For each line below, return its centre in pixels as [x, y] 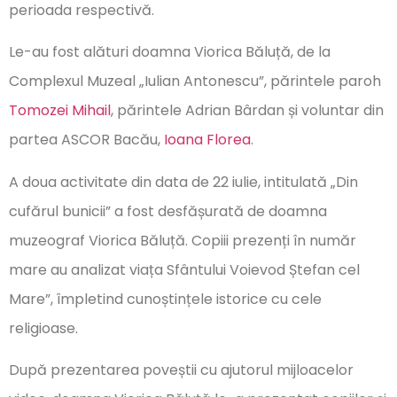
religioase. [43, 328]
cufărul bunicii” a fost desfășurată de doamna [168, 211]
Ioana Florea [207, 140]
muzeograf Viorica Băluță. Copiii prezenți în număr [183, 240]
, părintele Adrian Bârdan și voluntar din [247, 111]
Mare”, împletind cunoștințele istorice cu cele [165, 299]
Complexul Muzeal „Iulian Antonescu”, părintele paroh [195, 82]
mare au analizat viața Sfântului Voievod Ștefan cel [184, 269]
